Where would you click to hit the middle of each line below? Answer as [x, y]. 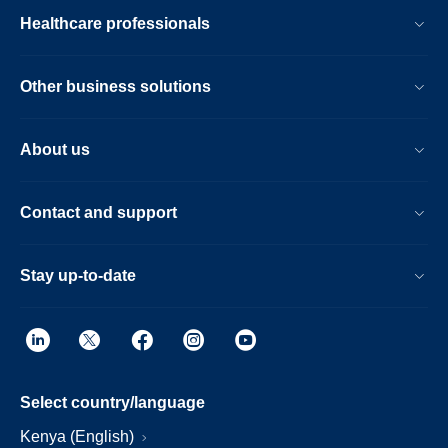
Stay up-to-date [78, 275]
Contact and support [98, 212]
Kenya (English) [79, 436]
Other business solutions [115, 86]
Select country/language [112, 402]
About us [55, 149]
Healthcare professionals [115, 23]
